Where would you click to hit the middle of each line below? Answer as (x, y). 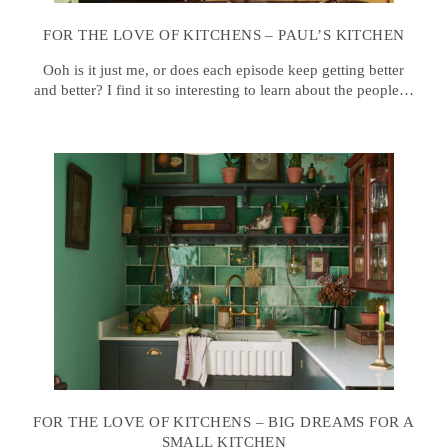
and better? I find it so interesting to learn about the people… (223, 90)
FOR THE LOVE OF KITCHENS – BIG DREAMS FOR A (224, 422)
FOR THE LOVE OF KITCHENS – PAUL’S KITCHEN (224, 35)
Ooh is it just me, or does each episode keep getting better (224, 70)
